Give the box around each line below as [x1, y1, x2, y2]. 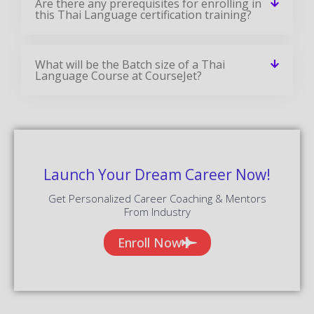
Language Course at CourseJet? [35, 67, 202, 83]
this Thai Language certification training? [35, 6, 252, 22]
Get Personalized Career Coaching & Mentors [48, 191, 266, 205]
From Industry [123, 204, 191, 219]
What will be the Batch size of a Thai [35, 56, 225, 72]
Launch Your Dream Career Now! [43, 164, 271, 184]
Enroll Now [117, 233, 182, 251]
